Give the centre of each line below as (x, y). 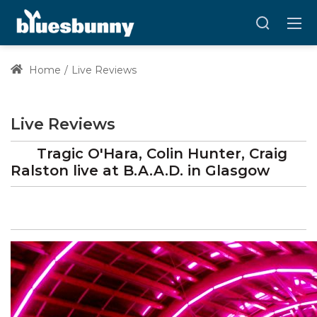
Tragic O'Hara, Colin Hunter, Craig (162, 154)
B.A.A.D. (153, 171)
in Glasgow (226, 171)
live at (98, 171)
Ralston (42, 171)
